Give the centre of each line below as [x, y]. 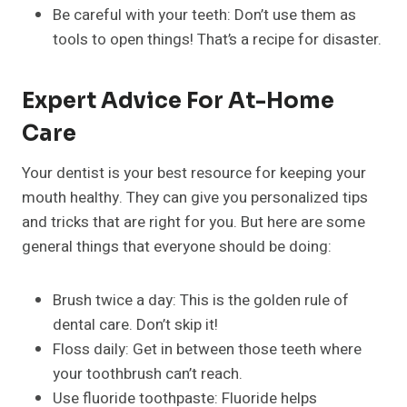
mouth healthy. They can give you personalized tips [195, 198]
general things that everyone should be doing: [177, 247]
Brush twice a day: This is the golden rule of [201, 301]
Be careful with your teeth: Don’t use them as [204, 15]
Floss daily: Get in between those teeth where [207, 350]
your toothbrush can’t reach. [148, 374]
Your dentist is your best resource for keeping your [194, 174]
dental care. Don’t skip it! [135, 325]
